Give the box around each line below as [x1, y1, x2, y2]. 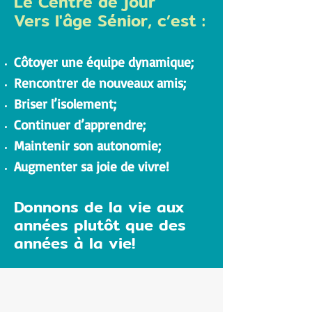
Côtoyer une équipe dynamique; [14, 54, 194, 70]
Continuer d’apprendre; [14, 116, 146, 133]
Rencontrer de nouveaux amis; [14, 75, 186, 91]
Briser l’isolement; [14, 95, 116, 112]
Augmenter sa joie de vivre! [14, 158, 169, 175]
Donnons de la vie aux [14, 195, 185, 219]
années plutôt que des [14, 213, 186, 237]
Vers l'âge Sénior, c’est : [14, 8, 205, 33]
